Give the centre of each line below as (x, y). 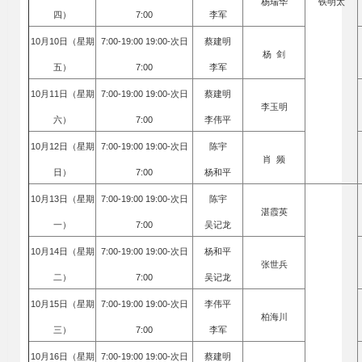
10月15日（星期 (62, 304)
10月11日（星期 (62, 94)
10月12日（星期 (62, 146)
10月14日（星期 (62, 251)
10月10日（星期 (62, 41)
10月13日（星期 (62, 199)
